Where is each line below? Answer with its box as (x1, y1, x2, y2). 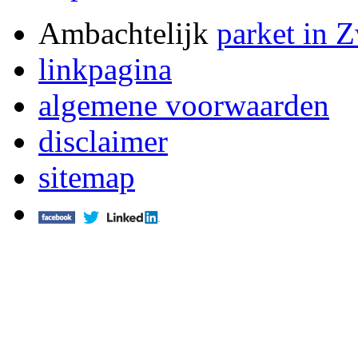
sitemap (38, 160, 135, 194)
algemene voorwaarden (38, 88, 329, 122)
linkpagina (38, 52, 172, 86)
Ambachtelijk (38, 16, 217, 50)
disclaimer (38, 124, 168, 158)
